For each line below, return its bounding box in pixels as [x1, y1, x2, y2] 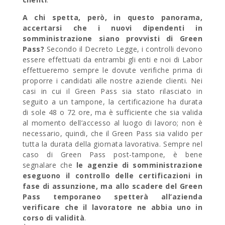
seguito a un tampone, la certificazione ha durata [22, 96, 203, 106]
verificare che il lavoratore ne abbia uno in [22, 202, 203, 212]
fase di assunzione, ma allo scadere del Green [22, 181, 203, 191]
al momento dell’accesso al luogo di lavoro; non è [22, 118, 203, 128]
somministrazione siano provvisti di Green [22, 33, 203, 43]
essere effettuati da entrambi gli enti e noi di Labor [22, 54, 203, 64]
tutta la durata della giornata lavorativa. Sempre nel [22, 139, 203, 149]
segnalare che [22, 160, 76, 170]
